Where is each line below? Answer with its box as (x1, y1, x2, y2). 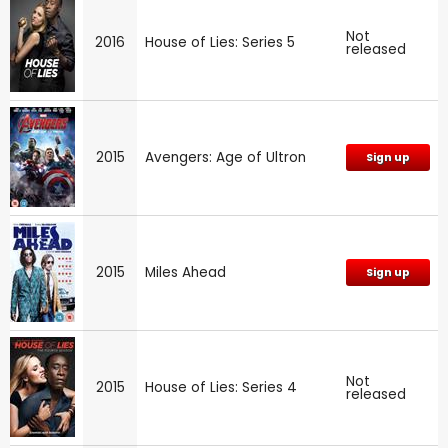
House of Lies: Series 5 (145, 32, 295, 52)
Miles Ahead (145, 262, 226, 282)
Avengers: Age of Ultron (145, 147, 306, 167)
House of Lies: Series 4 (145, 377, 297, 397)
